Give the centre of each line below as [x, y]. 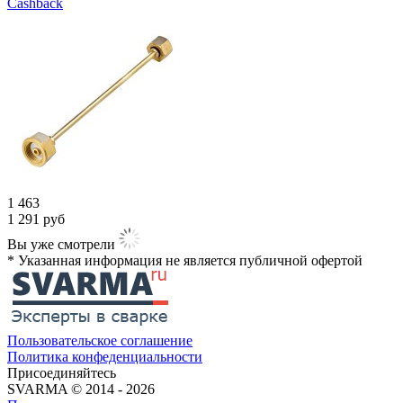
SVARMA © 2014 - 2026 [81, 389]
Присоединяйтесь [62, 372]
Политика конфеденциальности [105, 356]
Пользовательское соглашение [100, 340]
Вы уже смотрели [61, 244]
